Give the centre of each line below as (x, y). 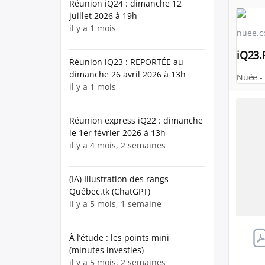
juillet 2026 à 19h (103, 16)
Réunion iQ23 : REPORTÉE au (126, 62)
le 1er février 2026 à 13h (117, 133)
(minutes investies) (106, 250)
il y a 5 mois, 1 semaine (115, 204)
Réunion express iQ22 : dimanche (136, 120)
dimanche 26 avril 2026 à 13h (127, 74)
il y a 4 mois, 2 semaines (117, 145)
